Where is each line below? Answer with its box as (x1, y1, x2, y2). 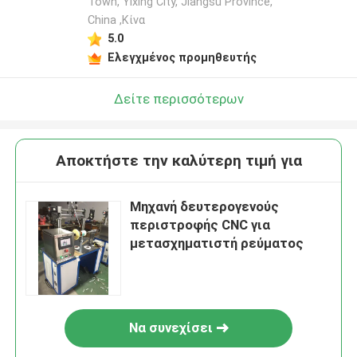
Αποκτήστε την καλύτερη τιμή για (55, 151, 302, 171)
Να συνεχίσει (128, 320, 213, 336)
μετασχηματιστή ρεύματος (130, 235, 304, 252)
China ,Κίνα (87, 14, 145, 27)
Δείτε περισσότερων (113, 90, 244, 107)
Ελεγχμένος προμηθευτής (107, 50, 257, 64)
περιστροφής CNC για (130, 217, 271, 233)
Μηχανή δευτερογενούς (130, 198, 280, 215)
